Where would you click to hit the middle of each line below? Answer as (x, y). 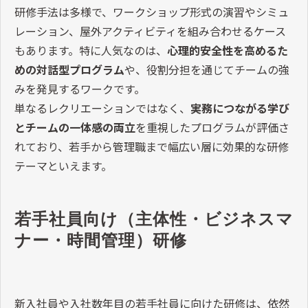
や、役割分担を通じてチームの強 (207, 69)
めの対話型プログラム (69, 69)
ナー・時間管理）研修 (101, 240)
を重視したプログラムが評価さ (212, 127)
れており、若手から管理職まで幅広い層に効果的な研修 (152, 146)
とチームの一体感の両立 (75, 127)
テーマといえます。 (63, 165)
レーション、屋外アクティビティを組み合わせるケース (150, 31)
